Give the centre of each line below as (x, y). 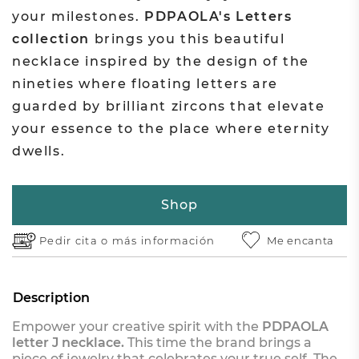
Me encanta (301, 240)
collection (50, 38)
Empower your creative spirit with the (137, 326)
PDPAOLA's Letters (218, 16)
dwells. (38, 151)
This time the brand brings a (218, 342)
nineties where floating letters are (145, 83)
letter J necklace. (68, 342)
